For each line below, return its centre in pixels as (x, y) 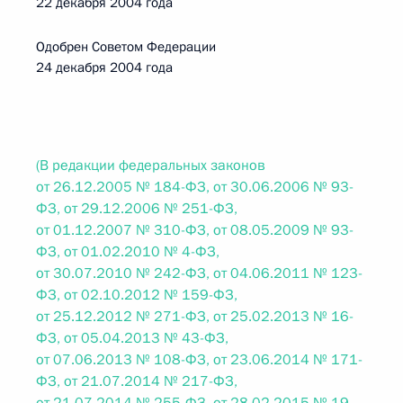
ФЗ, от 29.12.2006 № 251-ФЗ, (137, 209)
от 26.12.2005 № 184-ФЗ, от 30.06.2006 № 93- (195, 187)
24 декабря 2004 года (104, 67)
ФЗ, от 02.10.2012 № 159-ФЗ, (137, 295)
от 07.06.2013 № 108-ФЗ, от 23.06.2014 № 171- (199, 360)
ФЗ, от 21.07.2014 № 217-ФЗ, (137, 381)
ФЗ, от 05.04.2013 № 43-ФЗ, (132, 338)
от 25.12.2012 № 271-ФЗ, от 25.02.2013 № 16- (195, 317)
